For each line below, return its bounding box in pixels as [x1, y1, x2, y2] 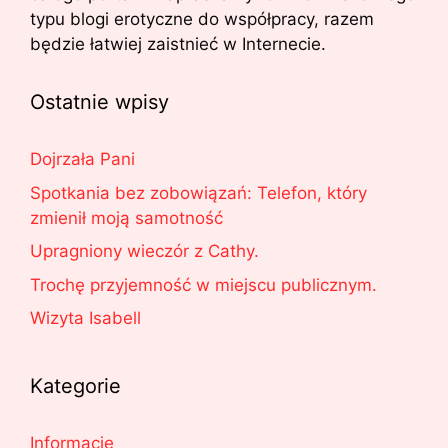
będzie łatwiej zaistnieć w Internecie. [30, 34, 326, 55]
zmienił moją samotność [30, 207, 223, 228]
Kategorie [30, 374, 121, 399]
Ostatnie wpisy [30, 90, 169, 115]
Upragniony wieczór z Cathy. [30, 241, 259, 262]
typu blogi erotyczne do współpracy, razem [30, 9, 374, 30]
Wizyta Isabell [30, 308, 141, 329]
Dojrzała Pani [30, 149, 135, 170]
